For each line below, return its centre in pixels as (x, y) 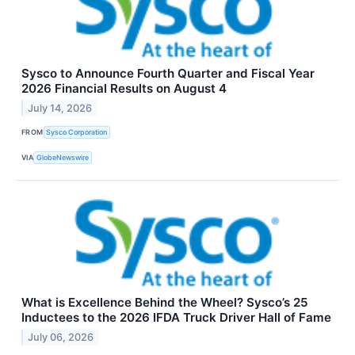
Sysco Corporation (77, 132)
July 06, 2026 (61, 337)
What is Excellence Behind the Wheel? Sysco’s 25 (165, 303)
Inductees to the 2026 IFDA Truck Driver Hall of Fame (176, 318)
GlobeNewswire (63, 158)
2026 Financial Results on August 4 (124, 88)
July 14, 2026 (60, 108)
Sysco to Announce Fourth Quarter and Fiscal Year (168, 73)
